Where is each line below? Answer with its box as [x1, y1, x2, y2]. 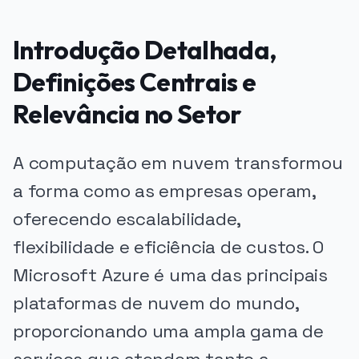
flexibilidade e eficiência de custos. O [13, 235, 325, 259]
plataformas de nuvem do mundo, [13, 291, 299, 315]
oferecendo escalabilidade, [13, 207, 241, 231]
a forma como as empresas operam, [13, 179, 316, 203]
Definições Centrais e [13, 65, 256, 98]
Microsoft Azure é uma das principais [13, 263, 328, 287]
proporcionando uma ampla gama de [13, 319, 324, 343]
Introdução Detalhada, [13, 33, 276, 66]
